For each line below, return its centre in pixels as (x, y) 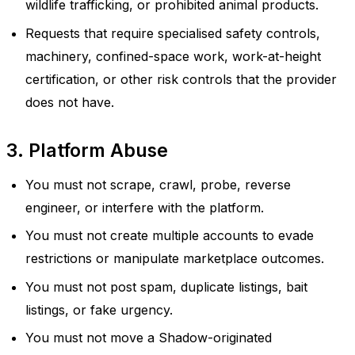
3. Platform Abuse (87, 150)
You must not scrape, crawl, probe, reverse (158, 184)
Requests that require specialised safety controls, (173, 33)
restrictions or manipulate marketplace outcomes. (175, 259)
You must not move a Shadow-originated (149, 338)
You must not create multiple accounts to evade (170, 236)
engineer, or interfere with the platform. (145, 207)
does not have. (70, 102)
